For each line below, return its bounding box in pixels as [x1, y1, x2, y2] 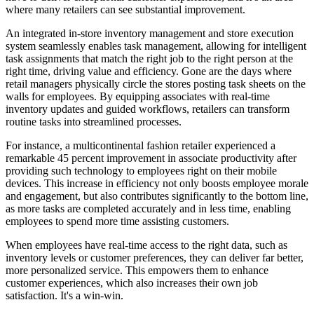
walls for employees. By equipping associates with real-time [6, 90, 270, 102]
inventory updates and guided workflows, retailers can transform [6, 102, 289, 115]
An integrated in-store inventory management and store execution [6, 27, 294, 39]
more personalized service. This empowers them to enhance [6, 264, 268, 276]
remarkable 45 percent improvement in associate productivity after [6, 151, 296, 164]
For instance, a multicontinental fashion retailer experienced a [6, 139, 275, 151]
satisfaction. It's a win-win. [6, 289, 123, 301]
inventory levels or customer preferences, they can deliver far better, [6, 251, 303, 264]
